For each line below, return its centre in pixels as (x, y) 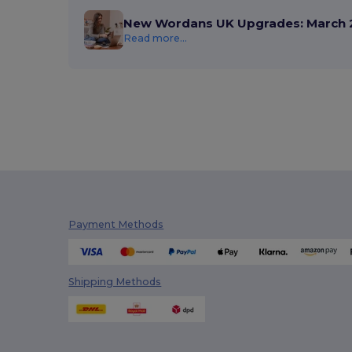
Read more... (156, 38)
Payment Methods (116, 224)
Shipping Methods (115, 281)
